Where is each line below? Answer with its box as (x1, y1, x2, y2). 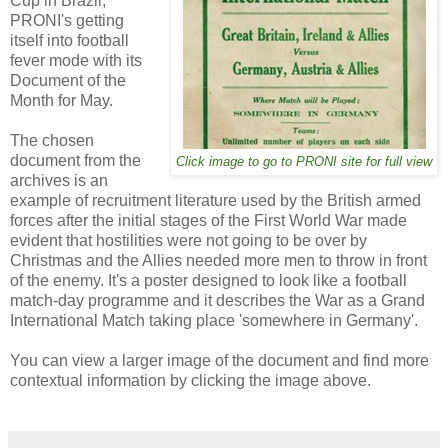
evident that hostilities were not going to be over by (10, 231, 367, 249)
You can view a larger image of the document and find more (10, 351, 429, 369)
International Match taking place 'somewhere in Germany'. (10, 311, 418, 329)
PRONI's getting (10, 11, 124, 29)
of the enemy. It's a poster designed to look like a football (10, 271, 407, 289)
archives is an (10, 171, 108, 189)
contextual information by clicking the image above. (10, 371, 371, 389)
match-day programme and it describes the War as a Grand (10, 291, 425, 309)
